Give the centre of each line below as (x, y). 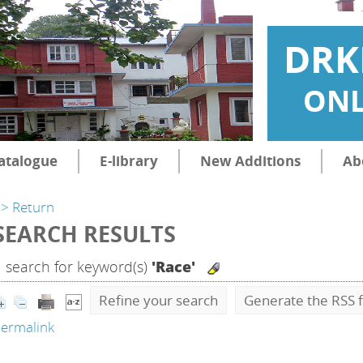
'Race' (173, 267)
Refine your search (158, 300)
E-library (128, 161)
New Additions (250, 161)
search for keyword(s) (77, 267)
